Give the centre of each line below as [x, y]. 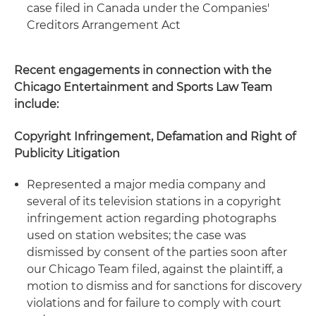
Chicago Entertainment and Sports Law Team [143, 87]
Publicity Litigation [67, 153]
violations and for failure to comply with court [154, 303]
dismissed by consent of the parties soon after [157, 252]
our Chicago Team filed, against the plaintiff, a [155, 269]
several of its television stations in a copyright [154, 201]
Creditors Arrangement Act [104, 25]
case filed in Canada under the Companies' [148, 8]
